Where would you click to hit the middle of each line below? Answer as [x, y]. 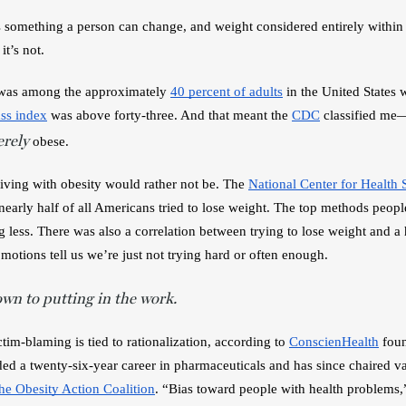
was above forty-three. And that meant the [169, 115]
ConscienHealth [334, 342]
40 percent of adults [227, 92]
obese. [53, 141]
